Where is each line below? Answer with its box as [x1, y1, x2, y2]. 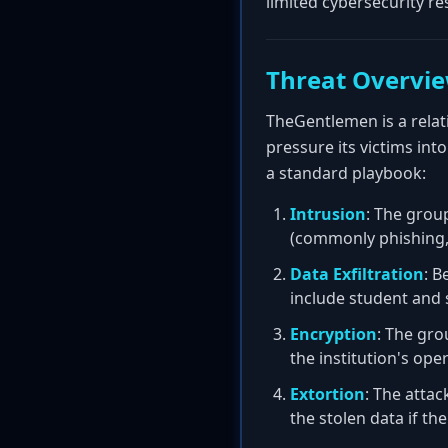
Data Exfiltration [290, 263, 424, 285]
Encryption [290, 323, 377, 345]
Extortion [290, 383, 365, 405]
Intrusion [290, 203, 366, 225]
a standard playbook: [266, 162, 426, 184]
